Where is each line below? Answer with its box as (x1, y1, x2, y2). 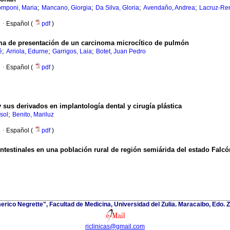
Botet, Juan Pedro (96, 48, 146, 55)
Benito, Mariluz (12, 111, 54, 119)
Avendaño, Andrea (143, 4, 195, 12)
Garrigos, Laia (52, 48, 92, 55)
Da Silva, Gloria (95, 4, 139, 12)
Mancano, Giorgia (42, 4, 91, 12)
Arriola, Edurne (6, 48, 48, 55)
